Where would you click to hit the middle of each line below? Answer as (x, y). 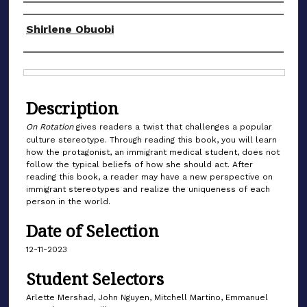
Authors (56, 18)
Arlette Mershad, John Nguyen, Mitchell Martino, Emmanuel (147, 298)
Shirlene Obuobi (70, 29)
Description (72, 108)
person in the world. (68, 201)
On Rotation (51, 126)
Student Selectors (95, 279)
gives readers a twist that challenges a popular (174, 126)
